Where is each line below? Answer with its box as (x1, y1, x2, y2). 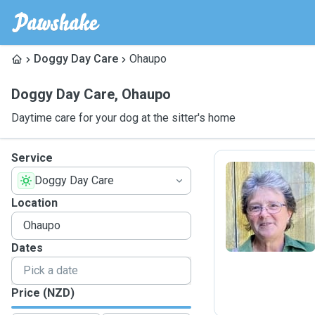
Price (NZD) (11, 286, 75, 300)
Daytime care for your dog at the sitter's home (11, 111, 236, 124)
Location (11, 196, 58, 210)
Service (11, 151, 53, 165)
